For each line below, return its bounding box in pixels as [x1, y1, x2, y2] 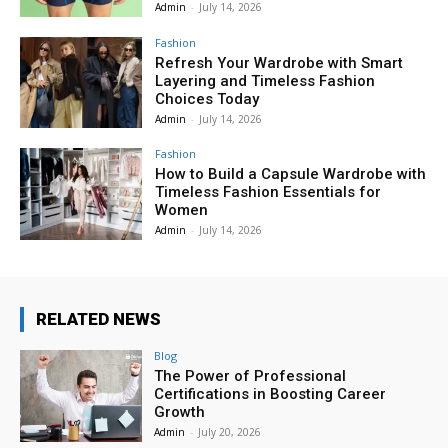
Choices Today [155, 89, 260, 108]
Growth [154, 403, 206, 422]
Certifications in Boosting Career [154, 385, 387, 404]
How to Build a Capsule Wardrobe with [155, 165, 427, 184]
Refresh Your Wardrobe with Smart [155, 53, 404, 72]
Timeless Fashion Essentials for [155, 183, 382, 202]
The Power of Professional [154, 367, 347, 386]
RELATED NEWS [36, 309, 161, 330]
